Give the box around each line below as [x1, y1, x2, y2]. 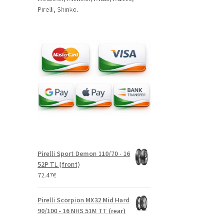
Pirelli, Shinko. [37, 5, 78, 14]
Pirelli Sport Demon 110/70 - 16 [37, 149, 130, 158]
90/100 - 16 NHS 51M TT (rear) [37, 206, 126, 215]
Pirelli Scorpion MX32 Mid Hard [37, 195, 130, 204]
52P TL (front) [37, 159, 80, 169]
